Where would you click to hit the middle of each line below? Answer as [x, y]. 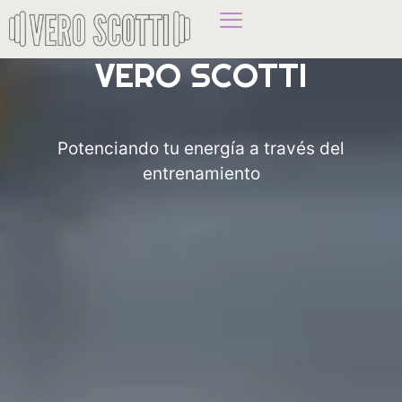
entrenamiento [201, 173]
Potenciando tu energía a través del [201, 148]
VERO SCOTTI [201, 74]
